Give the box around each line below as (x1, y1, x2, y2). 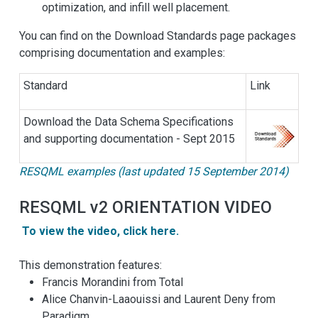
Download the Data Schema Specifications (23, 115, 234, 129)
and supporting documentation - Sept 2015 (23, 132, 235, 146)
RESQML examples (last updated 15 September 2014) (19, 165, 289, 179)
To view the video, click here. (22, 224, 179, 238)
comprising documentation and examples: (19, 46, 225, 60)
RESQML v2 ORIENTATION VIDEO (19, 197, 272, 218)
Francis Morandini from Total (42, 275, 183, 290)
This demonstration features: (19, 258, 162, 273)
